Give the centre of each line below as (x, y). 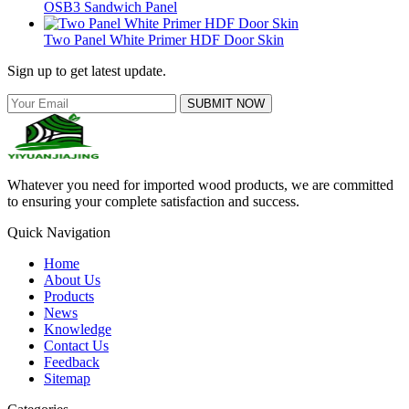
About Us (72, 280)
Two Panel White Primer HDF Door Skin (164, 40)
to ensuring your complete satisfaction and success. (153, 202)
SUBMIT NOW (226, 104)
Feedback (72, 362)
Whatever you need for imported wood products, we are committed (200, 185)
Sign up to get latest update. (87, 71)
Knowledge (78, 330)
